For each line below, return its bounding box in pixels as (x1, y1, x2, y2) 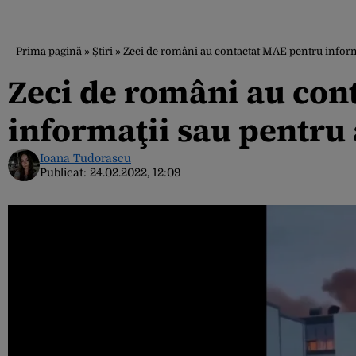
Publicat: (40, 166, 90, 179)
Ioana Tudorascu (40, 152, 131, 164)
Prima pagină (16, 45, 82, 57)
